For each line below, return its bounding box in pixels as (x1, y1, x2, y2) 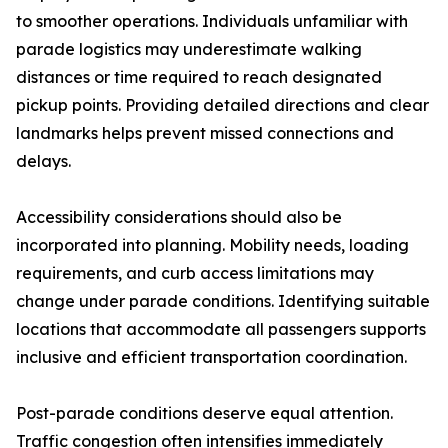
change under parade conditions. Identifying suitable (16, 291, 430, 311)
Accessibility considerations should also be (16, 207, 342, 227)
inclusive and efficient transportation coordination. (16, 347, 407, 367)
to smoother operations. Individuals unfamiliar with (16, 11, 408, 31)
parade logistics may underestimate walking (16, 39, 362, 59)
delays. (16, 151, 71, 171)
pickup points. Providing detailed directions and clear (16, 95, 429, 115)
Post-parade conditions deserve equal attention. (16, 403, 393, 423)
